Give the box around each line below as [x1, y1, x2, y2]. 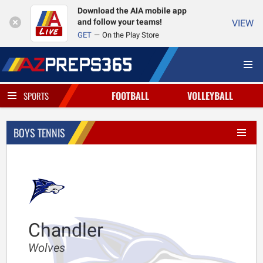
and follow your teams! [77, 17, 162, 27]
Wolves [28, 241, 65, 255]
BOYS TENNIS [14, 125, 65, 140]
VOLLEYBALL [187, 89, 234, 103]
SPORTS [23, 89, 49, 102]
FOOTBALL [111, 89, 149, 103]
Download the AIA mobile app [77, 6, 187, 16]
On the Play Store [102, 31, 159, 39]
